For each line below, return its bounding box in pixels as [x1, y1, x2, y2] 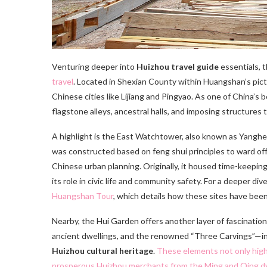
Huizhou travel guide [136, 61, 219, 72]
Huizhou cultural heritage [52, 245, 153, 256]
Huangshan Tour [52, 190, 113, 201]
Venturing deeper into [52, 61, 136, 72]
